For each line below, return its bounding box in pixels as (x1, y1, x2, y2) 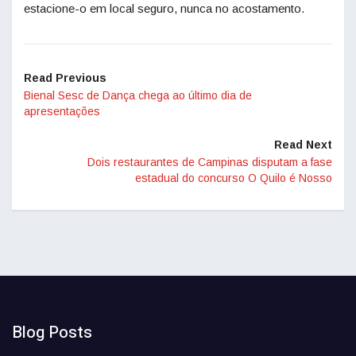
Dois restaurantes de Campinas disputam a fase (87, 155, 332, 168)
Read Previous (24, 71, 106, 84)
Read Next (274, 137, 332, 151)
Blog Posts (12, 320, 92, 344)
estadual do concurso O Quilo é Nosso (135, 171, 332, 184)
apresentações (24, 104, 100, 118)
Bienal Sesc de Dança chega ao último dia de (24, 88, 252, 102)
